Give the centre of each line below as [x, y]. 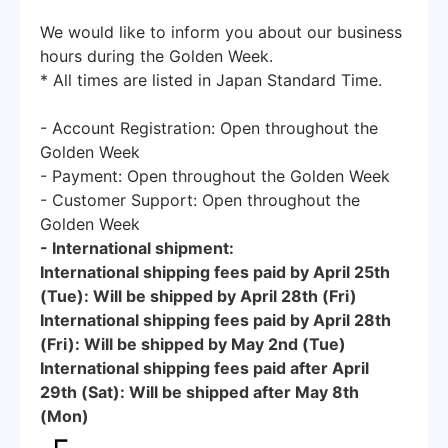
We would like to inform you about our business [221, 32]
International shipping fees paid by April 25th [215, 272]
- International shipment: [137, 248]
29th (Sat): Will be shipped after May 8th [199, 392]
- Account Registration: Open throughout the [209, 128]
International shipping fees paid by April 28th [215, 320]
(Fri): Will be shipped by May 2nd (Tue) [193, 344]
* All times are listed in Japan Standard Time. [211, 80]
